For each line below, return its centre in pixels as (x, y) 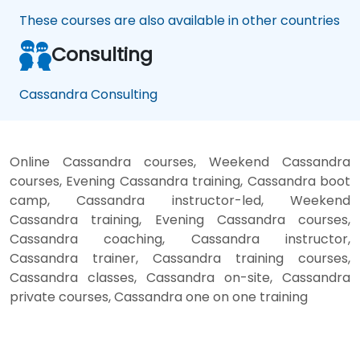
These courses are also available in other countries (180, 20)
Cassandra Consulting (88, 94)
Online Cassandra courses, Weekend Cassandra (180, 162)
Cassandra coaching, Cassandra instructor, (180, 239)
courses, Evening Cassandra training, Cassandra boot (180, 181)
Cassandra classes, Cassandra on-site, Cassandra (180, 277)
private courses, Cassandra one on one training (159, 297)
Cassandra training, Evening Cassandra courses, (180, 219)
